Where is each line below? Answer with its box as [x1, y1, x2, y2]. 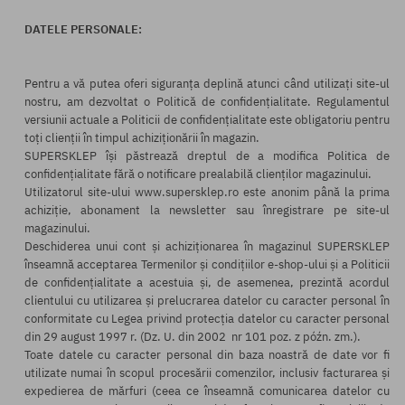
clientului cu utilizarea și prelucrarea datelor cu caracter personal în [24, 293, 390, 308]
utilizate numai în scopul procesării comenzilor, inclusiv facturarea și [24, 365, 390, 381]
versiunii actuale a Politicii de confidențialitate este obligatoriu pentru [24, 112, 390, 127]
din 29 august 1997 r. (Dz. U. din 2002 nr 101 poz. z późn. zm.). [24, 329, 361, 344]
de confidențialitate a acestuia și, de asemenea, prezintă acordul [24, 275, 390, 290]
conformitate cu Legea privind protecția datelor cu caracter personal [24, 311, 390, 326]
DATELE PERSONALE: [24, 22, 142, 37]
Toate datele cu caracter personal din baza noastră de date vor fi [24, 347, 390, 363]
